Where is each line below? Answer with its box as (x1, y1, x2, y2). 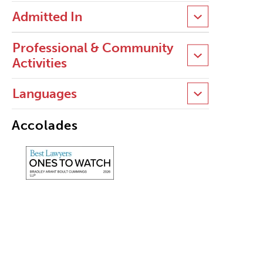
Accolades (11, 117, 78, 133)
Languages (12, 85, 77, 102)
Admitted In (12, 8, 82, 25)
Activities (12, 55, 67, 71)
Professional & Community (12, 39, 173, 56)
